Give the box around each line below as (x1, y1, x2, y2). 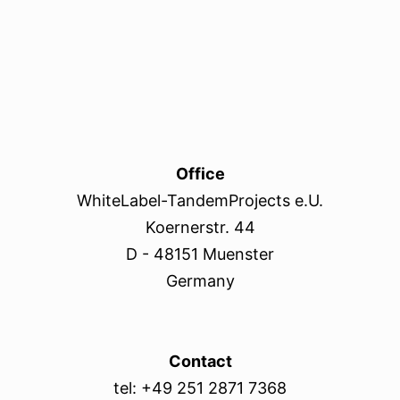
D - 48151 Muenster (126, 245, 274, 264)
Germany (165, 271, 235, 291)
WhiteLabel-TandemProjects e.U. (77, 191, 323, 211)
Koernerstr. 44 (145, 218, 255, 237)
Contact (168, 352, 232, 371)
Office (175, 164, 225, 184)
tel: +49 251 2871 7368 (113, 379, 287, 398)
